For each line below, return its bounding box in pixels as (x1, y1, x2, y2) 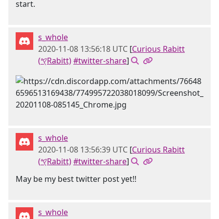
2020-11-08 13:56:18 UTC (38, 44, 128, 54)
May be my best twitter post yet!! (16, 174, 136, 184)
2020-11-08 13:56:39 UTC (38, 144, 128, 155)
